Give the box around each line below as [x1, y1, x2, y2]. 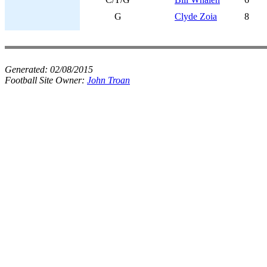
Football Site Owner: [5, 75, 87, 85]
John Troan [87, 75, 130, 85]
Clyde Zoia [175, 11, 217, 21]
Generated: [5, 64, 50, 74]
